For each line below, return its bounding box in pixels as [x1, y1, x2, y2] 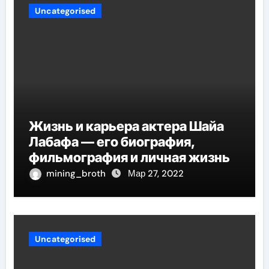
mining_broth [46, 168, 108, 180]
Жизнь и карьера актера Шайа [28, 118, 224, 134]
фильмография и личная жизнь [28, 150, 230, 165]
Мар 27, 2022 [127, 168, 184, 180]
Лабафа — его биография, [28, 134, 196, 150]
